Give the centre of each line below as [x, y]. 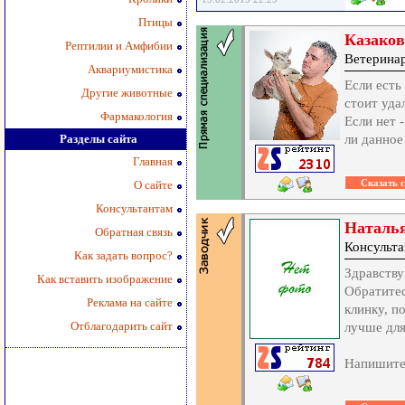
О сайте [153, 185]
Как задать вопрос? [123, 255]
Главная [153, 161]
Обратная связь [134, 232]
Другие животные [127, 93]
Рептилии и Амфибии [119, 46]
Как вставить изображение [105, 279]
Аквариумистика [130, 69]
